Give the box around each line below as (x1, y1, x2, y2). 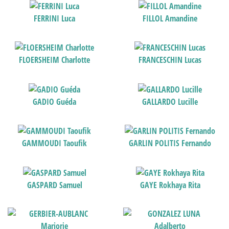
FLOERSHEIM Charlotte (19, 54, 90, 66)
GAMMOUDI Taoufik (22, 138, 87, 149)
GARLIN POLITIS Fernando (129, 138, 212, 149)
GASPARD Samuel (27, 179, 82, 191)
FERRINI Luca (34, 12, 76, 24)
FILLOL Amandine (143, 12, 198, 24)
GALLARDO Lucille (142, 96, 198, 107)
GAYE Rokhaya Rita (140, 179, 200, 191)
